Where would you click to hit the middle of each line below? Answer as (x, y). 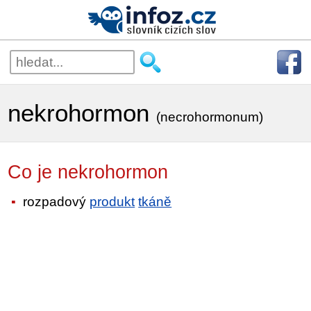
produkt (112, 201)
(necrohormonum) (210, 117)
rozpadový (55, 201)
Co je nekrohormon (102, 172)
